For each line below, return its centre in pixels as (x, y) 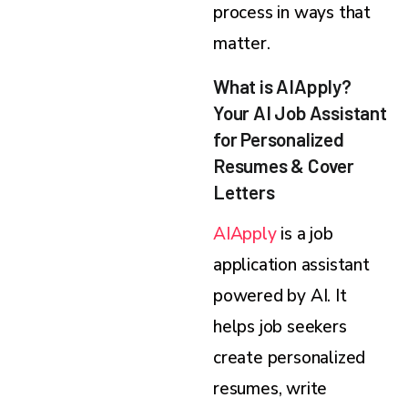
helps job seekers (280, 326)
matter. (242, 43)
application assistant (291, 265)
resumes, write (270, 388)
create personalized (290, 357)
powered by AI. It (280, 296)
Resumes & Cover (284, 165)
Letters (244, 191)
